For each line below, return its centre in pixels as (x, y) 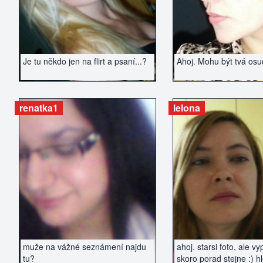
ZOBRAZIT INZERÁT (87, 176)
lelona (186, 108)
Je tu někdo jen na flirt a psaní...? (85, 61)
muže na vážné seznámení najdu (85, 247)
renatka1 (39, 108)
